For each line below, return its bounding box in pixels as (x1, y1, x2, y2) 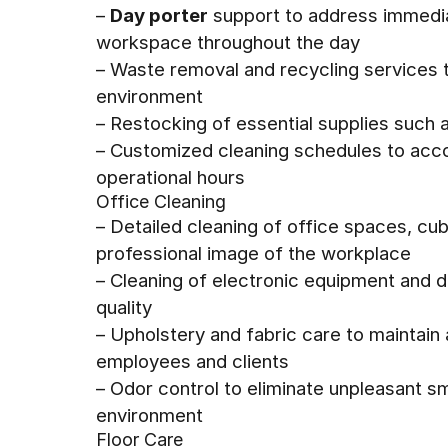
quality (96, 296, 152, 318)
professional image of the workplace (96, 242, 411, 264)
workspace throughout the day (96, 31, 360, 53)
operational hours (96, 166, 245, 188)
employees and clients (96, 350, 289, 372)
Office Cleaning (96, 191, 226, 212)
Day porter (110, 4, 208, 26)
